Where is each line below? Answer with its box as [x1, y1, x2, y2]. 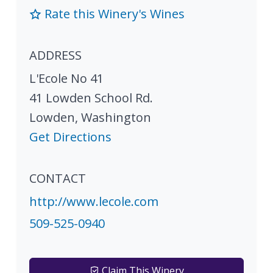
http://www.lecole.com [29, 193, 158, 210]
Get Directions [29, 128, 112, 145]
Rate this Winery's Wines [41, 5, 185, 22]
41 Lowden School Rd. [29, 89, 153, 106]
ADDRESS [29, 46, 82, 63]
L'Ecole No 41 [29, 69, 104, 87]
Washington [81, 108, 151, 126]
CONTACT [29, 169, 86, 186]
